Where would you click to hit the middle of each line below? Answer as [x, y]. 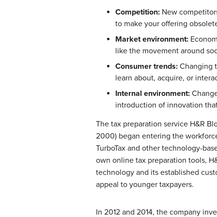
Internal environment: [153, 93]
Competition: [138, 12]
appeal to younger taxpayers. [145, 184]
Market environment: [152, 39]
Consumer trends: [147, 66]
